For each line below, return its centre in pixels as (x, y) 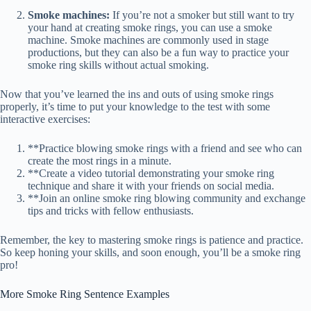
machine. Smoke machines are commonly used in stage (148, 40)
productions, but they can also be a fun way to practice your (158, 53)
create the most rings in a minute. (100, 161)
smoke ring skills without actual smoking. (118, 65)
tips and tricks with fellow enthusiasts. (111, 211)
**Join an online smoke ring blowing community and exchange (167, 199)
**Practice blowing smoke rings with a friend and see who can (165, 149)
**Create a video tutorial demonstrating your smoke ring (151, 174)
